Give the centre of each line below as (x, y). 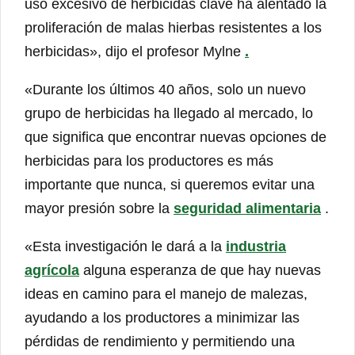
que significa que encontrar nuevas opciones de (176, 137)
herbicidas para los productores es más (149, 161)
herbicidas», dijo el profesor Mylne (135, 52)
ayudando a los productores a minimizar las (162, 318)
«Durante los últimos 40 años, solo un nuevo (165, 90)
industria (256, 247)
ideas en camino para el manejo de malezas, (166, 294)
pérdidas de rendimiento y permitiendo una (160, 342)
